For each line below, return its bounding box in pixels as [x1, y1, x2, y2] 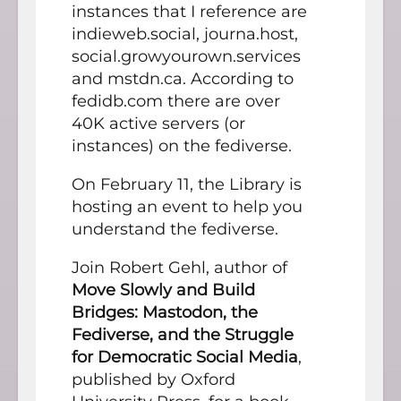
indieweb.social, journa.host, [72, 23, 298, 44]
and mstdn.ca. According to [72, 68, 294, 89]
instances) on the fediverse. [72, 135, 292, 156]
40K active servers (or [72, 113, 245, 133]
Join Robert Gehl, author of [72, 257, 287, 277]
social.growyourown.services [72, 46, 301, 66]
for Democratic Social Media [72, 346, 298, 367]
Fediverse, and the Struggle [72, 324, 294, 345]
